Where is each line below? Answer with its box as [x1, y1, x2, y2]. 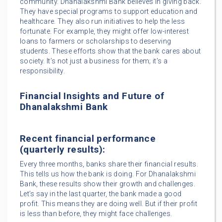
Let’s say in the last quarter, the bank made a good [20, 190, 182, 198]
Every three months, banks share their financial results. [20, 160, 199, 168]
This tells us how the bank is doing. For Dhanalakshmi [20, 170, 196, 178]
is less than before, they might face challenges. [20, 210, 172, 218]
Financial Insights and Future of [20, 90, 165, 102]
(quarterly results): [20, 144, 106, 156]
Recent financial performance [20, 133, 156, 145]
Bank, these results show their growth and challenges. [20, 180, 196, 188]
